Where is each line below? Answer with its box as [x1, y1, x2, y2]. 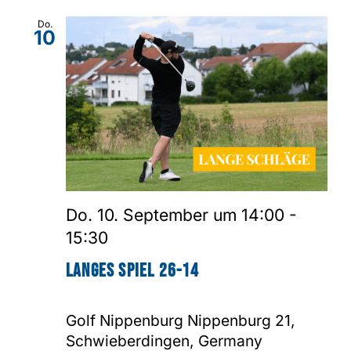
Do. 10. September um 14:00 [66, 204, 284, 225]
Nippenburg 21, [187, 310, 295, 330]
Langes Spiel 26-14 [66, 259, 200, 282]
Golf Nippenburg [66, 310, 187, 330]
